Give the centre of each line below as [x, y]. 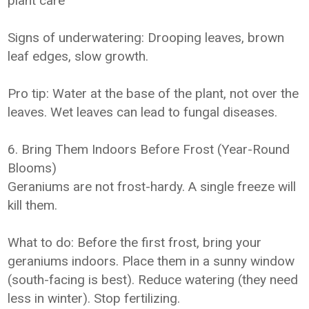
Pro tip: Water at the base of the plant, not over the [153, 93]
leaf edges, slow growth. [78, 56]
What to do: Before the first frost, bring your [135, 242]
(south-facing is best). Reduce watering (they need [153, 280]
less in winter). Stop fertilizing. [94, 298]
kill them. [33, 205]
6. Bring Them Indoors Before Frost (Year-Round [149, 149]
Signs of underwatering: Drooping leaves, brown [146, 38]
